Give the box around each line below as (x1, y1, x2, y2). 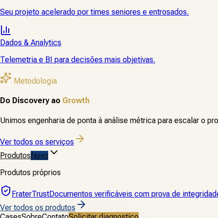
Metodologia (12, 76, 57, 86)
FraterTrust (12, 189, 49, 199)
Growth (62, 96, 90, 106)
